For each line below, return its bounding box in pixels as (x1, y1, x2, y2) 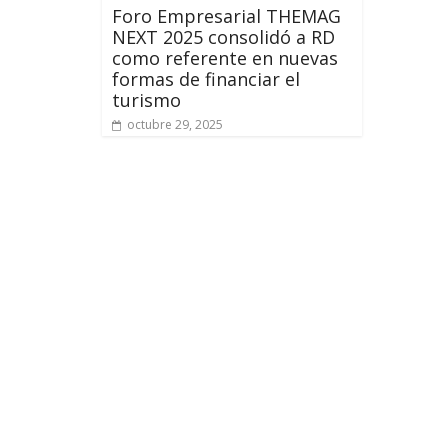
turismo (112, 87, 181, 112)
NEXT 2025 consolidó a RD (112, 24, 335, 49)
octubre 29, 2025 (127, 115, 223, 133)
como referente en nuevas (112, 45, 338, 70)
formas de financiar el (112, 66, 300, 91)
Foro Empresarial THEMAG (112, 3, 341, 28)
